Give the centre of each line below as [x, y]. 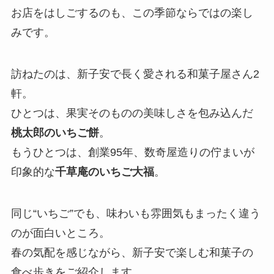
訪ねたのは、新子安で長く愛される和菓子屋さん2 [135, 74]
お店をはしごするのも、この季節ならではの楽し [132, 13]
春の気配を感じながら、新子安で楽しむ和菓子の [132, 252]
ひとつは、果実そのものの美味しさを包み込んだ [132, 113]
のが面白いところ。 [60, 233]
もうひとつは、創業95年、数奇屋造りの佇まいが [132, 152]
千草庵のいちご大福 [104, 172]
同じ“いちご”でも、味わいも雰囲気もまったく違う [135, 213]
